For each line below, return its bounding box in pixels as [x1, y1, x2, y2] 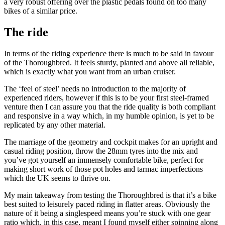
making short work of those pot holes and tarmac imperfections [4, 165, 203, 174]
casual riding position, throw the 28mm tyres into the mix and [4, 147, 198, 156]
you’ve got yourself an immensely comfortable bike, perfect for [4, 156, 203, 165]
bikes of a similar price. [4, 7, 77, 16]
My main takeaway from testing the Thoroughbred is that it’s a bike [4, 191, 216, 200]
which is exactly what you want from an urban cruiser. [4, 67, 178, 76]
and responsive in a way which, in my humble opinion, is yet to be [4, 111, 214, 121]
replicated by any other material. [4, 121, 107, 130]
